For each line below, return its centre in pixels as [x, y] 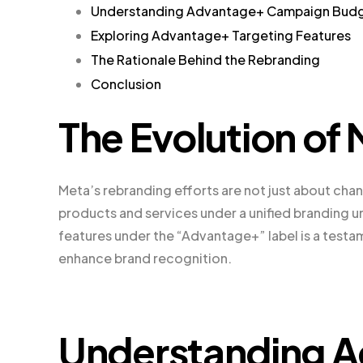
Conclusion [126, 83]
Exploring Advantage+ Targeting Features [221, 35]
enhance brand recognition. [145, 258]
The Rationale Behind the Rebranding [205, 59]
